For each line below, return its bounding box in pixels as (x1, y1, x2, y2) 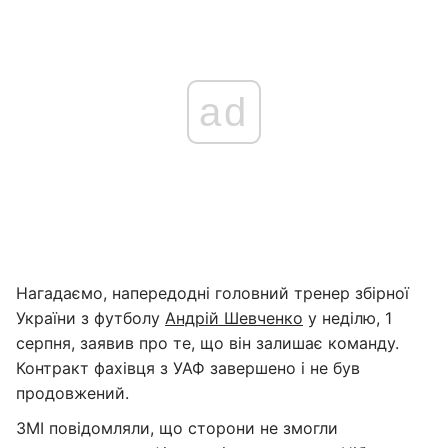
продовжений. (16, 383, 129, 403)
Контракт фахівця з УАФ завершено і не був (16, 358, 360, 378)
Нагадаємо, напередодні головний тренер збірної (16, 283, 409, 303)
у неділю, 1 (303, 308, 392, 328)
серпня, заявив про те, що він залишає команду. (16, 333, 399, 353)
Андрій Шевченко (165, 308, 303, 328)
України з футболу (16, 308, 165, 328)
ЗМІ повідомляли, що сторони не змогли (16, 418, 338, 438)
